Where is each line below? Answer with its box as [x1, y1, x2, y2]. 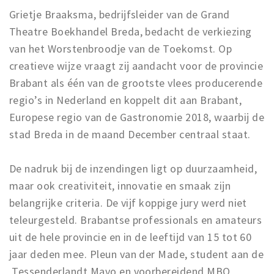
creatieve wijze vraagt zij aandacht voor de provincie [9, 59, 264, 73]
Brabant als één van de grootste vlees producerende [9, 76, 263, 90]
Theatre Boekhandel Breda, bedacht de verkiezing [9, 24, 252, 39]
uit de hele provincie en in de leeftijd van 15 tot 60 [9, 230, 252, 244]
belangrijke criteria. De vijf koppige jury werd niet [9, 196, 247, 210]
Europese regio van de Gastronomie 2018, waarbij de [9, 110, 265, 124]
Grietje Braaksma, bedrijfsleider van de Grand [9, 7, 230, 21]
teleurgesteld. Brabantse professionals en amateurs [9, 213, 262, 227]
